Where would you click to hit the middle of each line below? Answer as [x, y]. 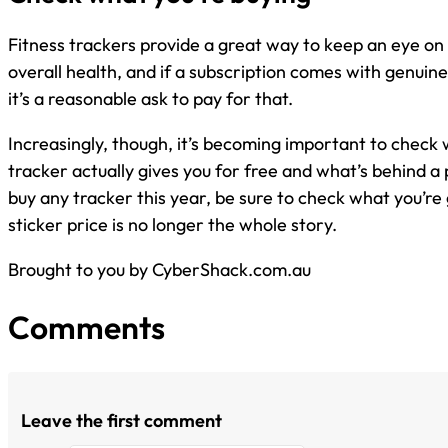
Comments [86, 327]
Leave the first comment [121, 420]
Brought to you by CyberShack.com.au [159, 270]
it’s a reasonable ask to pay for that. [150, 99]
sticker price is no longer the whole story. [172, 225]
